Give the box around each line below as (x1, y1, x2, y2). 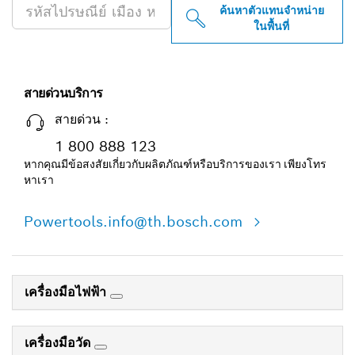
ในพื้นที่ (254, 19, 290, 34)
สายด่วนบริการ (24, 85, 103, 102)
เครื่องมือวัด (25, 334, 94, 352)
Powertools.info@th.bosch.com (24, 212, 247, 231)
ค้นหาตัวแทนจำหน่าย (219, 3, 324, 18)
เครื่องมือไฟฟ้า (25, 284, 110, 301)
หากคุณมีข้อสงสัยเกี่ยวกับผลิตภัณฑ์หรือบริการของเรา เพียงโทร (24, 157, 326, 172)
